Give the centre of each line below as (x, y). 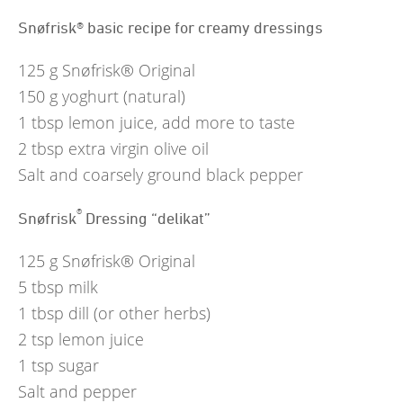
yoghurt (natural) (124, 97)
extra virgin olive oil (139, 149)
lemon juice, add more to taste (182, 123)
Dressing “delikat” (146, 218)
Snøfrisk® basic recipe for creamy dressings (170, 27)
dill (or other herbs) (139, 313)
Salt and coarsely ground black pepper (161, 175)
